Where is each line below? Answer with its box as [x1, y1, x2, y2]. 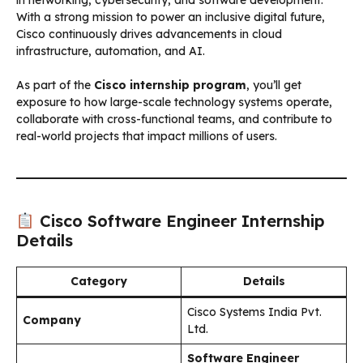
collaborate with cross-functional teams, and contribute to [16, 111, 332, 126]
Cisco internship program [94, 77, 246, 92]
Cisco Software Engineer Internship [34, 210, 325, 231]
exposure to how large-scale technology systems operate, [16, 94, 332, 109]
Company [23, 312, 81, 327]
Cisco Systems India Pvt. [187, 304, 322, 319]
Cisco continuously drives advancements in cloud [16, 26, 282, 41]
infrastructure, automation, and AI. [16, 43, 205, 58]
